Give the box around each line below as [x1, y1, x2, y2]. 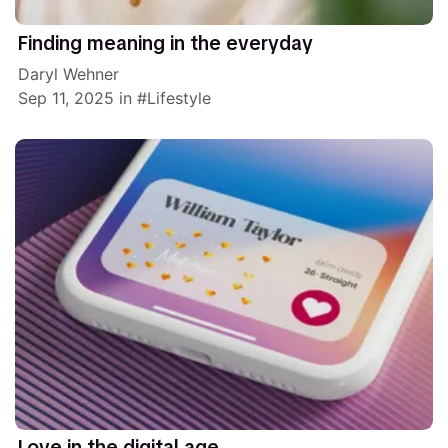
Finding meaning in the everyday [18, 31, 314, 57]
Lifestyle [147, 88, 212, 109]
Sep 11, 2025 [18, 88, 115, 109]
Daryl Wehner [18, 64, 120, 85]
